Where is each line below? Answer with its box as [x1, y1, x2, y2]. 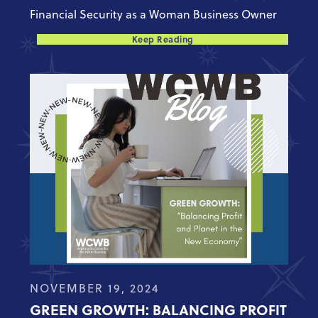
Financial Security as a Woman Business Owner [30, 6, 278, 23]
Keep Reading [131, 33, 194, 46]
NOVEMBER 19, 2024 [30, 280, 160, 296]
